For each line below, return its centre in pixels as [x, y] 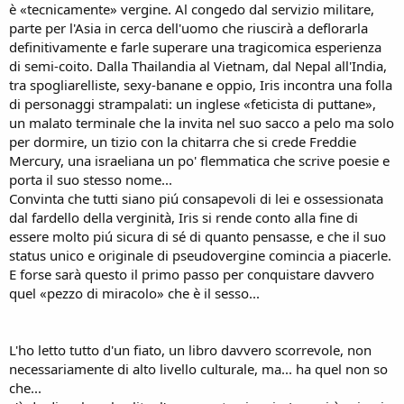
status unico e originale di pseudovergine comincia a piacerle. [200, 255]
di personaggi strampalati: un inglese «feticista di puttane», [193, 103]
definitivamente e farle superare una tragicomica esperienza [195, 46]
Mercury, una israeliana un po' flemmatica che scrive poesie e [199, 160]
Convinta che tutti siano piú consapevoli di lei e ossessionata [196, 198]
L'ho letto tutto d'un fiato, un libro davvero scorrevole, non [190, 349]
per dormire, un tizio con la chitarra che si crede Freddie [183, 141]
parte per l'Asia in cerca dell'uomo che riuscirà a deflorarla [188, 28]
